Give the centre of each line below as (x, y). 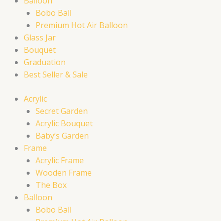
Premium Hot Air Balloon (82, 25)
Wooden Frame (64, 173)
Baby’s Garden (62, 136)
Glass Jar (40, 38)
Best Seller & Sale (56, 75)
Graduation (45, 62)
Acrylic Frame (60, 161)
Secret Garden (62, 111)
